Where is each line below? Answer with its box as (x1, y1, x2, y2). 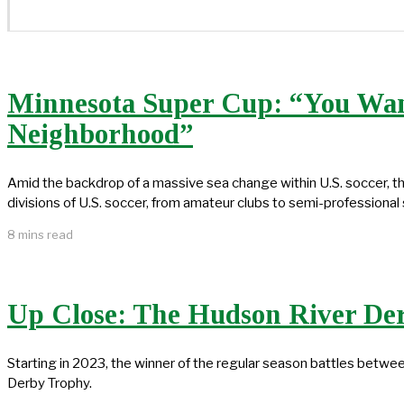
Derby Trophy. (7, 374, 92, 391)
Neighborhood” (7, 117, 193, 150)
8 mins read (7, 226, 73, 242)
